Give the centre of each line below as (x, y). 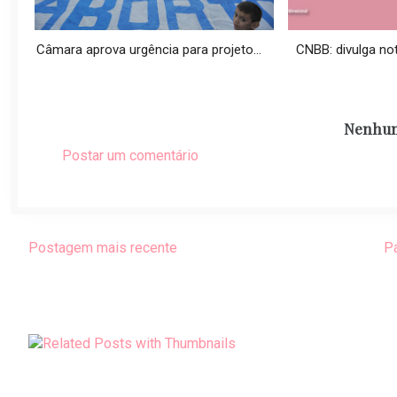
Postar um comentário (130, 156)
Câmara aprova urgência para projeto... (149, 50)
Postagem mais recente (103, 248)
